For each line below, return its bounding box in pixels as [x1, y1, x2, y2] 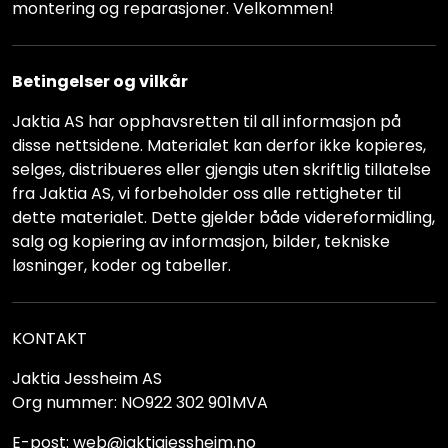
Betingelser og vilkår [12, 70, 188, 93]
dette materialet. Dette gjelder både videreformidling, [12, 206, 435, 229]
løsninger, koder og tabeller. [12, 254, 231, 277]
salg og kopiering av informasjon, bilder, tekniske [12, 230, 390, 253]
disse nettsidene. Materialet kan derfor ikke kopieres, [12, 134, 426, 157]
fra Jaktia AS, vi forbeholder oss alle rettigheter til [12, 182, 401, 205]
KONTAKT [12, 327, 87, 350]
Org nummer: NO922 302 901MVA [12, 391, 268, 414]
